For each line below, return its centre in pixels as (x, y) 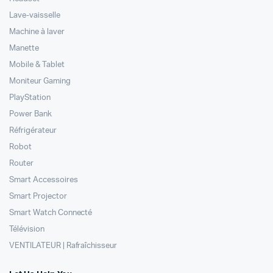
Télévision (27, 230)
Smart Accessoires (44, 180)
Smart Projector (38, 197)
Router (21, 164)
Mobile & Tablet (37, 65)
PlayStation (30, 98)
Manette (24, 49)
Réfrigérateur (33, 131)
